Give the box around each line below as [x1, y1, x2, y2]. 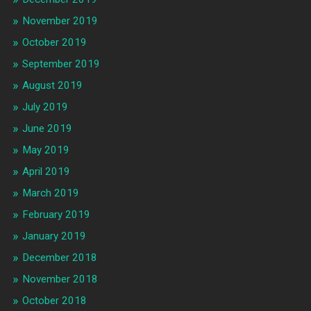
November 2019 [22, 15, 98, 28]
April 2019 [22, 165, 70, 178]
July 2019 [22, 101, 68, 114]
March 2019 [22, 187, 79, 200]
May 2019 [22, 144, 69, 157]
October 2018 [22, 294, 87, 308]
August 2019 [22, 79, 83, 92]
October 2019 [22, 36, 87, 49]
